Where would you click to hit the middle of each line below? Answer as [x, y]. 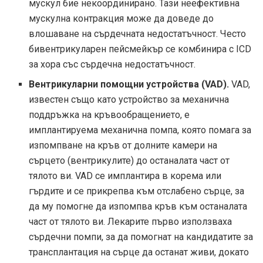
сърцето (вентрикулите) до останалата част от [129, 161]
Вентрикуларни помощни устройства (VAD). [129, 85]
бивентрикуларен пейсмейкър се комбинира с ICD [140, 49]
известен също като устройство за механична [129, 100]
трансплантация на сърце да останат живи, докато [139, 252]
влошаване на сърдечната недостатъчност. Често [138, 34]
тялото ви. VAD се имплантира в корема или [125, 176]
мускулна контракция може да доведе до [122, 19]
